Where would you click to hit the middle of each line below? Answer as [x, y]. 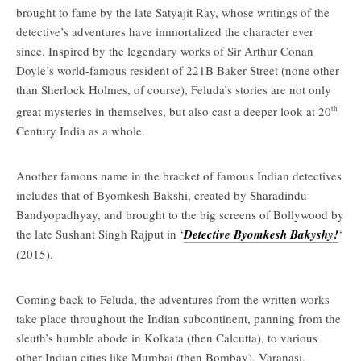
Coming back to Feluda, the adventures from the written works [173, 299]
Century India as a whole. [81, 130]
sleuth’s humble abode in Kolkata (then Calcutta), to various [167, 337]
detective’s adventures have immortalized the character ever [165, 31]
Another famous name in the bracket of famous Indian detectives [179, 175]
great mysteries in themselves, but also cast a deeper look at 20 [174, 111]
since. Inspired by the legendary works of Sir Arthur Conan [165, 50]
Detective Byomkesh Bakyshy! [261, 234]
